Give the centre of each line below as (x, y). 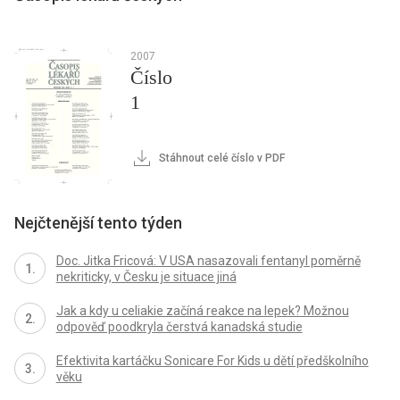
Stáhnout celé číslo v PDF (220, 158)
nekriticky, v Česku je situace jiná (146, 277)
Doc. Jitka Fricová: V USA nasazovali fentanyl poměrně (208, 261)
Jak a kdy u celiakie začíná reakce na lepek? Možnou (202, 311)
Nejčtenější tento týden (98, 223)
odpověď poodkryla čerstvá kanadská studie (179, 327)
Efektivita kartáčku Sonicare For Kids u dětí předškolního (212, 361)
